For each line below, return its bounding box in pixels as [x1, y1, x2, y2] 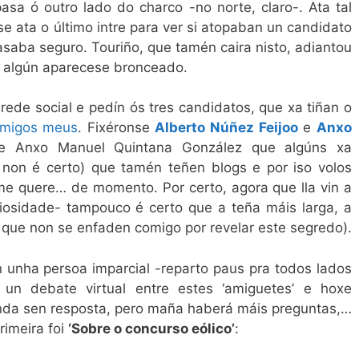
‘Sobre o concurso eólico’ [68, 320, 235, 337]
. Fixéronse [78, 119, 155, 136]
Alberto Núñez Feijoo [155, 119, 298, 136]
